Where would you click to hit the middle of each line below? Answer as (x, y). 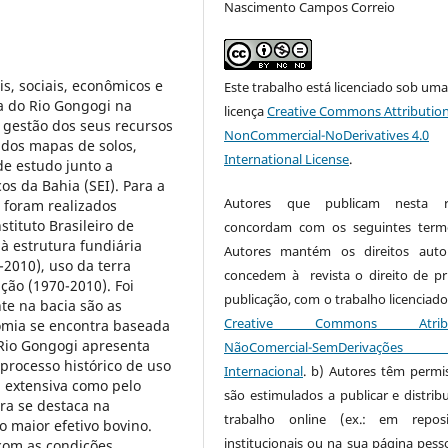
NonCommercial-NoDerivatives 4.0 (327, 135)
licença (246, 111)
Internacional (264, 371)
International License (287, 159)
